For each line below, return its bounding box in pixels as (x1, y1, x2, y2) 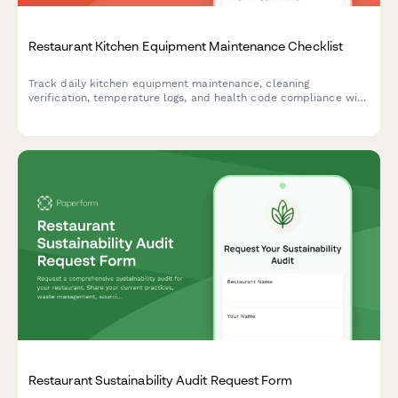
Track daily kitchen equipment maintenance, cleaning (28, 76, 310, 90)
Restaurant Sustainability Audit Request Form (28, 372, 293, 388)
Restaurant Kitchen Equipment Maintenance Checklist (28, 38, 343, 54)
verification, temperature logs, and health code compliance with (28, 91, 369, 104)
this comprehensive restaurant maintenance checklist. (28, 105, 314, 118)
